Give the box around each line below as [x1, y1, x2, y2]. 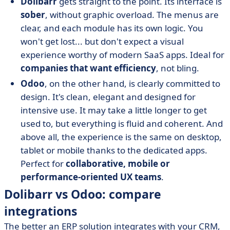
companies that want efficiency [21, 62, 156, 74]
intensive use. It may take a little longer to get [21, 104, 207, 116]
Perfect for [21, 158, 66, 169]
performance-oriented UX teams [21, 171, 161, 183]
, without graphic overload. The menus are [45, 9, 219, 21]
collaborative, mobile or [66, 158, 170, 169]
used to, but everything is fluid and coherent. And [21, 118, 223, 129]
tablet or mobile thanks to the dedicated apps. [21, 144, 207, 156]
